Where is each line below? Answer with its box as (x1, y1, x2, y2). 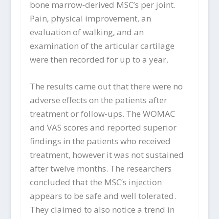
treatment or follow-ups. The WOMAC (29, 108, 175, 119)
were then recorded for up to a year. (29, 53, 168, 65)
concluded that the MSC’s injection (29, 176, 162, 188)
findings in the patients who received (29, 135, 171, 147)
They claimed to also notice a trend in (29, 204, 175, 215)
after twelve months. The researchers (29, 163, 172, 174)
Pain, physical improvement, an (29, 12, 151, 24)
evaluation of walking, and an (29, 26, 144, 38)
